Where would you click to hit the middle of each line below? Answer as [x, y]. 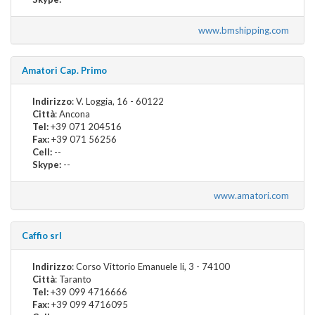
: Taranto [73, 279]
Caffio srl [42, 235]
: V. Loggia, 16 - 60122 [118, 101]
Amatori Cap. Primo [64, 70]
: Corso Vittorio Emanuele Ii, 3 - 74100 [151, 266]
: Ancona [72, 114]
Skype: [47, 164]
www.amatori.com [253, 195]
